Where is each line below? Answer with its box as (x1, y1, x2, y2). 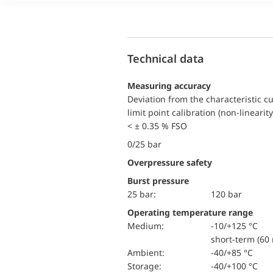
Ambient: (133, 247, 165, 258)
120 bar (210, 188, 242, 200)
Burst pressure (127, 175, 189, 186)
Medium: (135, 220, 164, 232)
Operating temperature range (127, 207, 253, 218)
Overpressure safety (127, 157, 212, 168)
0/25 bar (127, 138, 161, 150)
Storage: (132, 260, 161, 272)
